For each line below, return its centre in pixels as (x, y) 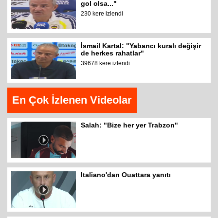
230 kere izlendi (102, 13)
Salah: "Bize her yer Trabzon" (130, 125)
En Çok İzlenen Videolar (72, 100)
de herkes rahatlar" (113, 53)
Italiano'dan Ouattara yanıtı (126, 175)
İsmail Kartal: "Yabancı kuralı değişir (141, 45)
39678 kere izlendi (106, 63)
